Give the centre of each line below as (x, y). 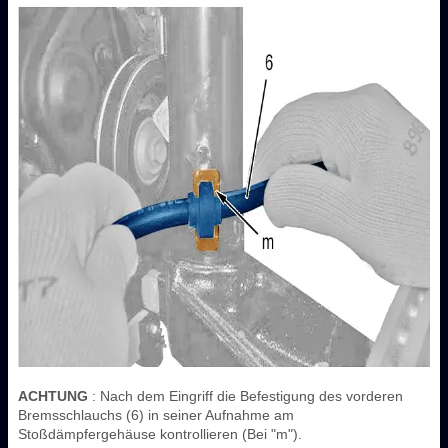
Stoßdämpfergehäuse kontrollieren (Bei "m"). (160, 433)
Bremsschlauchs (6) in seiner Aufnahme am (156, 414)
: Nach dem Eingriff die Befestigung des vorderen (245, 395)
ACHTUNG (53, 395)
